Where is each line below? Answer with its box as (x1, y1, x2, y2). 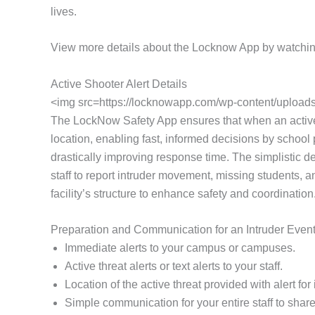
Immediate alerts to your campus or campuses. (65, 242, 295, 255)
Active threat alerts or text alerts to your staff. (65, 260, 283, 273)
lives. (51, 5, 77, 18)
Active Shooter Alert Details (51, 77, 187, 90)
